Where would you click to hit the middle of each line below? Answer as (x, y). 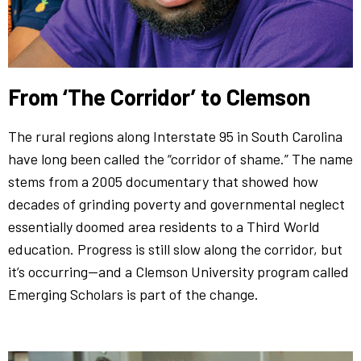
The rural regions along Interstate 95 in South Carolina (175, 136)
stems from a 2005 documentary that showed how (163, 181)
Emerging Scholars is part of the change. (133, 294)
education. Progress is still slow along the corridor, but (175, 249)
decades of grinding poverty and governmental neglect (176, 203)
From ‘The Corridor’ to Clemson (159, 96)
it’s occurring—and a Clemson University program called (178, 271)
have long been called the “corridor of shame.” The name (180, 158)
